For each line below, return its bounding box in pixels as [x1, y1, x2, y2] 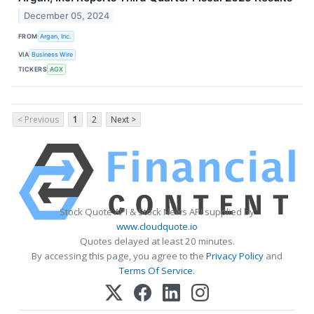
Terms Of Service [119, 264, 193, 277]
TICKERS [18, 65, 48, 74]
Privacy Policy [206, 249, 264, 262]
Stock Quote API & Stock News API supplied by [60, 205, 254, 218]
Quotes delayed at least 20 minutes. [79, 234, 235, 247]
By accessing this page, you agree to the [32, 249, 206, 262]
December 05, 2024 [24, 10, 110, 21]
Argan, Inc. [40, 32, 72, 41]
